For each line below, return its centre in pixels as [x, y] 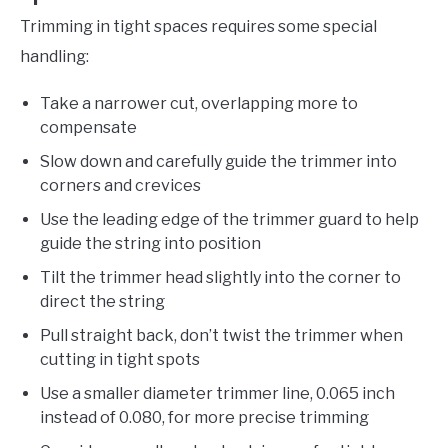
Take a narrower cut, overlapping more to [199, 104]
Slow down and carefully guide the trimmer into [218, 162]
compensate [88, 128]
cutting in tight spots [120, 360]
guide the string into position [150, 244]
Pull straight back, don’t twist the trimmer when [221, 336]
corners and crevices [120, 186]
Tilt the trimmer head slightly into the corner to [220, 278]
